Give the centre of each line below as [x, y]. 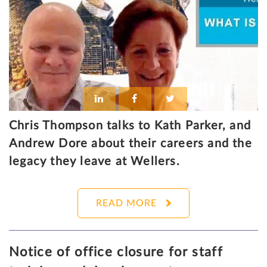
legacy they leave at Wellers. [94, 162]
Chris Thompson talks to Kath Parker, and [130, 126]
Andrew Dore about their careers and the [131, 144]
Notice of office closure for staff [116, 252]
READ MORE [126, 204]
